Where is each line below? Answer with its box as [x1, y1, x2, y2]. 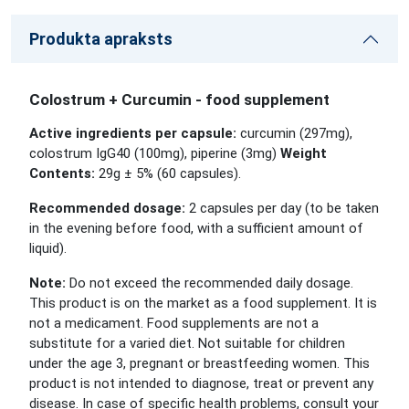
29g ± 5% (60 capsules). [95, 165, 241, 182]
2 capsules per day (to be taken [185, 200, 379, 216]
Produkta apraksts [29, 29, 173, 48]
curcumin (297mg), [236, 125, 352, 142]
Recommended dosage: [29, 200, 185, 216]
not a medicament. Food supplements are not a [29, 315, 319, 331]
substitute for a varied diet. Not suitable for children [29, 335, 345, 351]
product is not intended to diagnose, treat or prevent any [29, 375, 373, 392]
